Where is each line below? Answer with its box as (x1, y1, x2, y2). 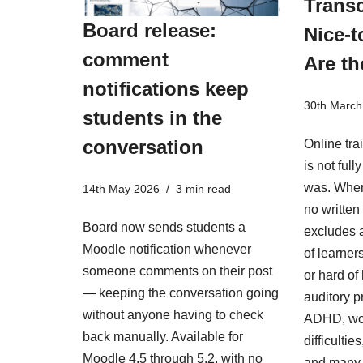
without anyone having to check (83, 308, 263, 322)
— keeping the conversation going (83, 286, 279, 301)
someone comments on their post (83, 264, 272, 279)
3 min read (176, 182, 231, 196)
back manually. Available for (83, 330, 243, 344)
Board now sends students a (83, 220, 246, 235)
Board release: (83, 19, 216, 42)
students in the (83, 107, 222, 130)
